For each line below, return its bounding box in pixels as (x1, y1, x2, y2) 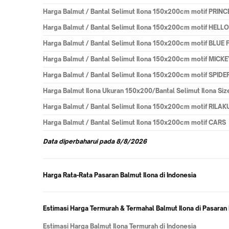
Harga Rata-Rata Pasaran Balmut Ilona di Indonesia (43, 171, 196, 179)
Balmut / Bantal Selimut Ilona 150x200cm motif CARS (63, 119, 226, 126)
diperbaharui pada (59, 138, 114, 145)
